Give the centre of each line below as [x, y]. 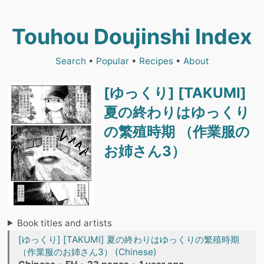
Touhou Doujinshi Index [132, 37]
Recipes [156, 61]
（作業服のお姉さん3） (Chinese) [88, 252]
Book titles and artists [65, 223]
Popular [112, 61]
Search [70, 61]
